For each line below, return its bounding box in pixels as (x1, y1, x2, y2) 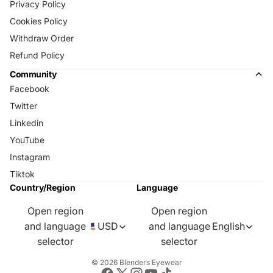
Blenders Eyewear (119, 258, 182, 268)
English (212, 220, 246, 233)
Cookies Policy (10, 16, 68, 27)
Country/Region (10, 182, 76, 193)
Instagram (10, 152, 50, 163)
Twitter (10, 101, 37, 112)
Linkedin (10, 118, 43, 129)
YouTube (10, 135, 44, 146)
